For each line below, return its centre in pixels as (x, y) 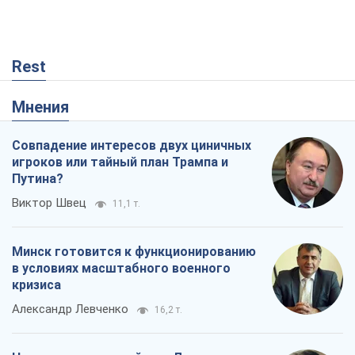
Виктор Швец (49, 203)
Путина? (38, 179)
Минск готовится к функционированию (134, 252)
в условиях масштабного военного (121, 269)
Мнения (47, 107)
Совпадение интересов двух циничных (132, 146)
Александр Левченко (70, 309)
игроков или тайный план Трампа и (120, 162)
